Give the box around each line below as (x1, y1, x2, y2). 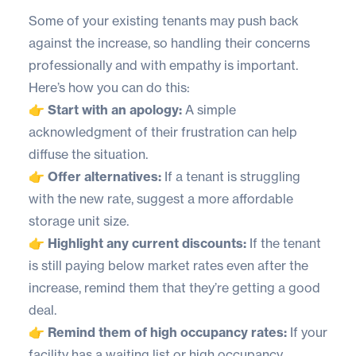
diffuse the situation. (29, 145, 148, 162)
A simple (182, 101, 236, 118)
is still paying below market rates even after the (29, 257, 308, 273)
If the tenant (246, 234, 321, 251)
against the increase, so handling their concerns (29, 34, 310, 51)
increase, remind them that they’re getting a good (29, 279, 320, 296)
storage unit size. (29, 212, 129, 229)
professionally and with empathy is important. (29, 56, 298, 73)
